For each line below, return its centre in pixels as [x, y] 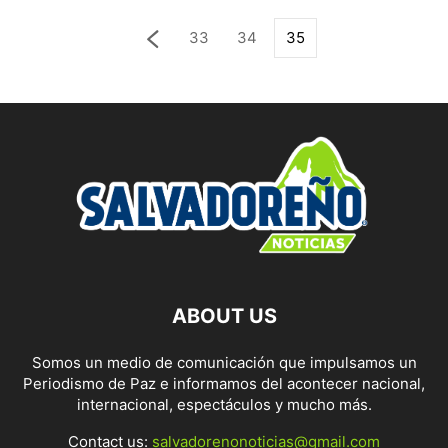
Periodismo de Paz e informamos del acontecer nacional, [224, 384]
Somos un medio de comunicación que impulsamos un [224, 363]
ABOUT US [224, 316]
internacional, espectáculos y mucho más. [224, 405]
